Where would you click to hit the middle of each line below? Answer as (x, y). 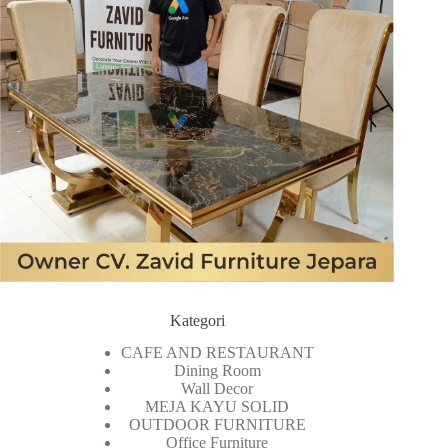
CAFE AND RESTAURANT (217, 353)
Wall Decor (217, 389)
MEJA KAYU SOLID (217, 407)
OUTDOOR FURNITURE (217, 425)
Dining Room (217, 371)
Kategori (197, 320)
